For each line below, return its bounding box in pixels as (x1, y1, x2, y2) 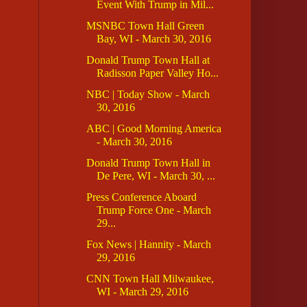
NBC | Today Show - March (86, 88, 210, 101)
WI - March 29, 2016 (96, 286, 188, 298)
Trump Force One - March (96, 204, 211, 217)
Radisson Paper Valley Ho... (96, 67, 219, 79)
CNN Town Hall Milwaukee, (86, 273, 214, 285)
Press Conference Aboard (86, 191, 197, 204)
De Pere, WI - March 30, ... (96, 170, 215, 182)
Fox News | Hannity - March (86, 238, 211, 251)
